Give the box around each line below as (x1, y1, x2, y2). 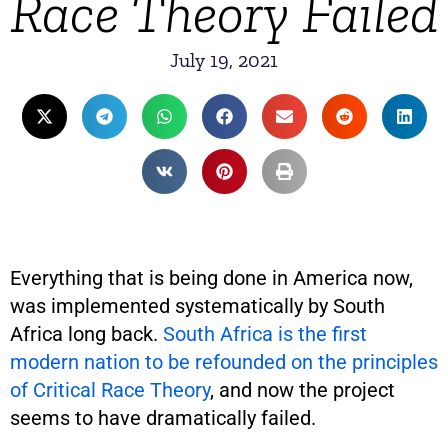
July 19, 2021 (170, 48, 278, 72)
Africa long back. (10, 322, 163, 346)
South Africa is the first (163, 322, 367, 346)
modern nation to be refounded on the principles (10, 350, 438, 374)
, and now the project (210, 378, 395, 402)
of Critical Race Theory (10, 378, 210, 402)
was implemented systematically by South (10, 294, 385, 318)
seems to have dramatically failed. (10, 406, 321, 430)
